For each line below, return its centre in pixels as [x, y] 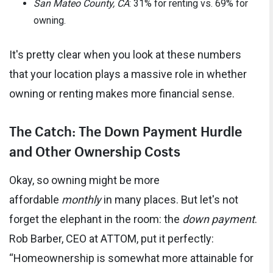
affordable [35, 199]
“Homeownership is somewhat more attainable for [131, 258]
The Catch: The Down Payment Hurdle [126, 129]
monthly [81, 199]
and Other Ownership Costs [95, 150]
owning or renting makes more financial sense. [122, 94]
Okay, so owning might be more [84, 180]
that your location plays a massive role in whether [128, 74]
